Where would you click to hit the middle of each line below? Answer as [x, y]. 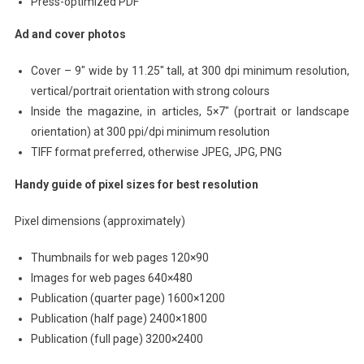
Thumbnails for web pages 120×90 [119, 257]
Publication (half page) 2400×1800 [119, 318]
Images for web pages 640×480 [111, 277]
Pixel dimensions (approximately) [100, 221]
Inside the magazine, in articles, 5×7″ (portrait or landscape [190, 111]
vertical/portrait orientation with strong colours [150, 91]
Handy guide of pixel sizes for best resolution [136, 184]
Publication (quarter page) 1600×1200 [128, 298]
